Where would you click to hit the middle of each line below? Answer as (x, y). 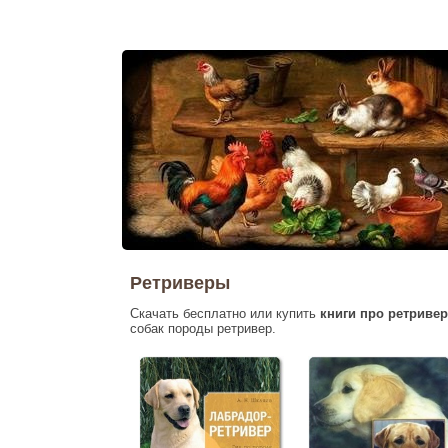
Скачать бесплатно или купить (225, 313)
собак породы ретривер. (203, 328)
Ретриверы (180, 283)
